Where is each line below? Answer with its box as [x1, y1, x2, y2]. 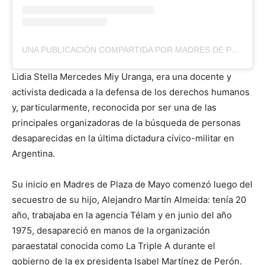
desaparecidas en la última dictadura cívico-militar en [12, 132, 234, 144]
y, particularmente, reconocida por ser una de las [12, 101, 216, 113]
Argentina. [12, 147, 55, 159]
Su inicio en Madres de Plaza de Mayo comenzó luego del [12, 178, 253, 190]
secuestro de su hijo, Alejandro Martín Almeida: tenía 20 [12, 193, 246, 205]
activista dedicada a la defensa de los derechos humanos [12, 86, 250, 98]
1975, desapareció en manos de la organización [12, 224, 210, 236]
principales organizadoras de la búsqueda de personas [12, 117, 241, 128]
